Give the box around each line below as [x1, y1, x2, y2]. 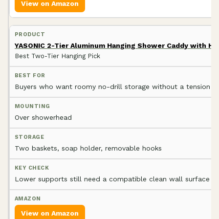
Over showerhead [15, 113, 72, 121]
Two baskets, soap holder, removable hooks [15, 144, 162, 152]
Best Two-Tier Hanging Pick [15, 52, 100, 60]
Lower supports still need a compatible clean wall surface [15, 175, 210, 183]
